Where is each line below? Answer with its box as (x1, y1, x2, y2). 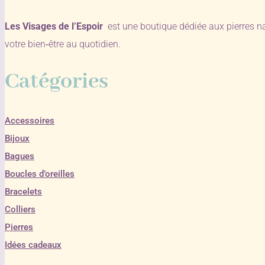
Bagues (5, 150, 34, 161)
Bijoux (5, 132, 30, 144)
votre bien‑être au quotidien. (5, 38, 121, 50)
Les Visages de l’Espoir (5, 20, 105, 32)
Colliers (5, 203, 35, 215)
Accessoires (5, 115, 54, 126)
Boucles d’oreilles (5, 168, 75, 179)
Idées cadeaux (5, 239, 62, 250)
